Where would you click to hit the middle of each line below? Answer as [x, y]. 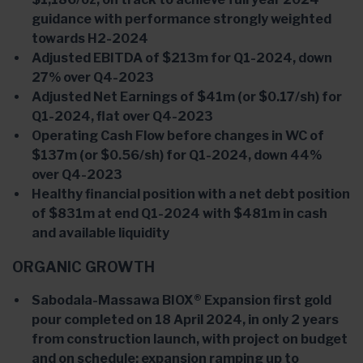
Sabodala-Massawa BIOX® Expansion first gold [181, 300]
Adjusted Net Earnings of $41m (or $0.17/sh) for [187, 97]
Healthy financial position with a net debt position [191, 194]
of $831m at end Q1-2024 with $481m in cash [179, 214]
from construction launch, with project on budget [190, 339]
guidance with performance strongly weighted [181, 19]
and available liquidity [100, 233]
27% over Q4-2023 [93, 77]
